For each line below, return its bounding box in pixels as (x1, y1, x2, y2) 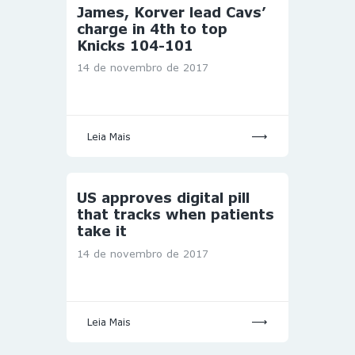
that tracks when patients (77, 206, 274, 223)
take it (77, 223, 127, 240)
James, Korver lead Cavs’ (77, 4, 266, 21)
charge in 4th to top (77, 21, 227, 38)
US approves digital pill (77, 189, 250, 207)
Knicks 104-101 (77, 37, 193, 55)
